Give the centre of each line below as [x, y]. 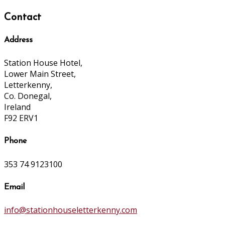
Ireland [17, 107]
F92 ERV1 [21, 118]
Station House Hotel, [43, 63]
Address [18, 40]
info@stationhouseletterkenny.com [71, 210]
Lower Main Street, [40, 74]
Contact [23, 17]
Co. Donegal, [28, 96]
